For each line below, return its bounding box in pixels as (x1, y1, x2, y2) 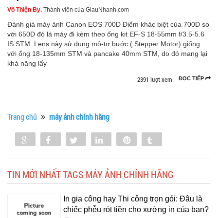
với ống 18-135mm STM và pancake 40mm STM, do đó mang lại (7, 50, 207, 57)
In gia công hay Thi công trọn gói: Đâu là (63, 195, 202, 203)
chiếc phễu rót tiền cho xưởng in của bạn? (63, 205, 209, 214)
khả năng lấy (7, 59, 47, 67)
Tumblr (160, 137, 181, 144)
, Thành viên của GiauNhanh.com (40, 6, 129, 13)
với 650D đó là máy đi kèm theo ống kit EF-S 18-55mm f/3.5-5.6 (7, 30, 204, 38)
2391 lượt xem (137, 75, 172, 84)
